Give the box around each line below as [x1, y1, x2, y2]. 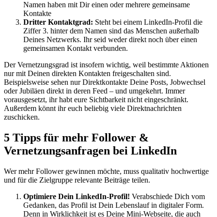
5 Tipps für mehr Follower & [4, 131, 149, 144]
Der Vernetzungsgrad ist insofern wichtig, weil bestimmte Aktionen [4, 60, 209, 69]
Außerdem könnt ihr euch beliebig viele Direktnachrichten [4, 104, 182, 112]
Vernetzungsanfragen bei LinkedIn [4, 144, 177, 157]
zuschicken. [4, 112, 40, 121]
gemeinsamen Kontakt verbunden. [23, 44, 128, 52]
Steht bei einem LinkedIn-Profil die [93, 17, 202, 26]
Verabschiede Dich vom [130, 192, 205, 201]
